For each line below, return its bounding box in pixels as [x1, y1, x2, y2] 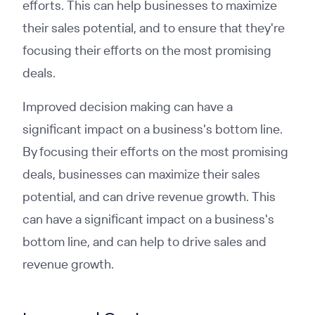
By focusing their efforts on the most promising [22, 143, 288, 160]
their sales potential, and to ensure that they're [22, 20, 285, 36]
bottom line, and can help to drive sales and [22, 233, 266, 250]
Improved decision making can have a [22, 98, 233, 115]
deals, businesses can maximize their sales [22, 166, 260, 182]
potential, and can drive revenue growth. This [22, 188, 276, 205]
